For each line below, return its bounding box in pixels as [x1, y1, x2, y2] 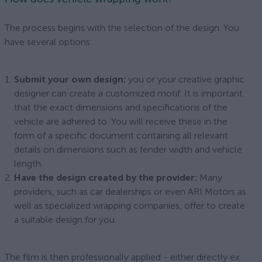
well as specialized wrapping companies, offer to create [14, 200, 245, 211]
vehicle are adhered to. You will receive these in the [14, 116, 227, 127]
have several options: [5, 36, 93, 47]
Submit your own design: [14, 74, 126, 85]
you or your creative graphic [126, 74, 244, 85]
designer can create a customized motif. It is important [14, 88, 243, 99]
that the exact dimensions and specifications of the [14, 102, 227, 113]
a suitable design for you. [14, 214, 116, 225]
